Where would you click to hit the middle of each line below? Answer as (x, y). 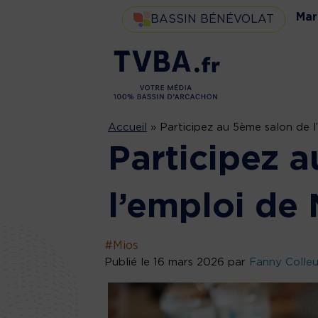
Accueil (127, 127)
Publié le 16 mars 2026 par (177, 262)
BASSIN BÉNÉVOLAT (212, 19)
